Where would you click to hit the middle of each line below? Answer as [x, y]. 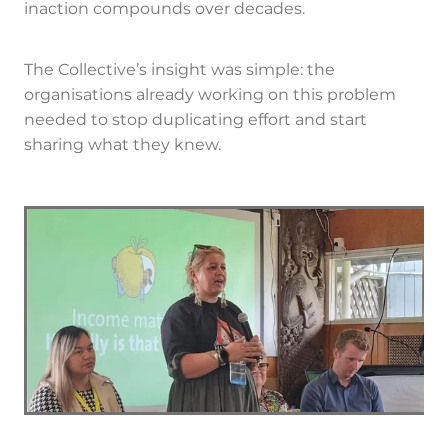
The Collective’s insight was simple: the [179, 70]
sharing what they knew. [122, 145]
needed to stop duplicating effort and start [195, 120]
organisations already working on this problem [210, 95]
